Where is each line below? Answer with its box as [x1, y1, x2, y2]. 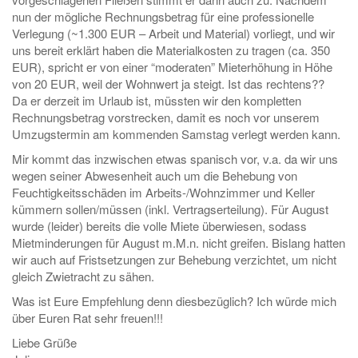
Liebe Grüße [12, 334, 77, 351]
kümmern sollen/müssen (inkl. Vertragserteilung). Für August [12, 201, 328, 217]
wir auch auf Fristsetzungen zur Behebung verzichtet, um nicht [12, 251, 336, 268]
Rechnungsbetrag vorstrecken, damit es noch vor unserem [12, 109, 320, 125]
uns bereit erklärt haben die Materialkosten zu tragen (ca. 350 [12, 42, 330, 58]
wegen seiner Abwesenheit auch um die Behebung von [12, 167, 297, 184]
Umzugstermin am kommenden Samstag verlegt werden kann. [12, 125, 340, 142]
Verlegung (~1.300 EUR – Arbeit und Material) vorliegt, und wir [12, 25, 335, 42]
